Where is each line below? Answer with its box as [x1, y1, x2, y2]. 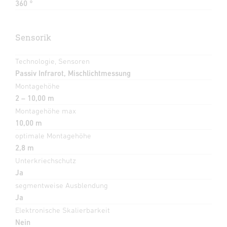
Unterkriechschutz [15, 156, 76, 165]
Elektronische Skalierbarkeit [15, 205, 110, 214]
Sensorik [15, 31, 51, 43]
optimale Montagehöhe [15, 131, 91, 140]
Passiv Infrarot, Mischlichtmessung [15, 68, 131, 78]
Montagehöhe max [15, 106, 76, 115]
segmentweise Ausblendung [15, 180, 108, 190]
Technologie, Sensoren [15, 56, 90, 65]
